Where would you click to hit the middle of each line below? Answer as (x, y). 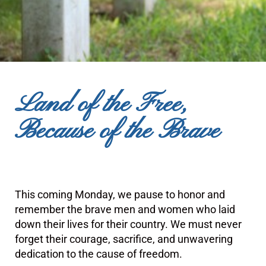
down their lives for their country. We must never (128, 224)
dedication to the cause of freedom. (99, 254)
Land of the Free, (101, 105)
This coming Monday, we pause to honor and (120, 195)
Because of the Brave (117, 132)
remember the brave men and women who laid (125, 210)
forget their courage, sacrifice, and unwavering (124, 239)
